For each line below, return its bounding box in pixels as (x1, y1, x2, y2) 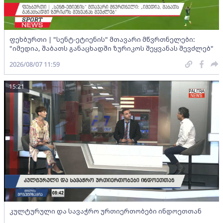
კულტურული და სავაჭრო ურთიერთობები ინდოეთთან (9, 206, 202, 216)
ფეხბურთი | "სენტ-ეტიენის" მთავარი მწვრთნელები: (9, 34, 195, 44)
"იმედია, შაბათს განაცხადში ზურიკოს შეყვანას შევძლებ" (9, 43, 214, 53)
